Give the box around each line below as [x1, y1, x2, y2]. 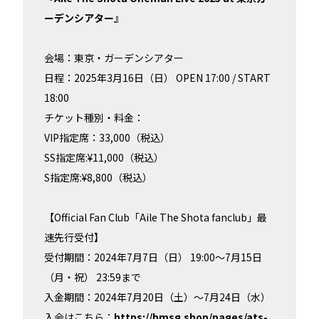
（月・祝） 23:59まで [44, 270, 141, 285]
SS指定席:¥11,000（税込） [44, 150, 164, 165]
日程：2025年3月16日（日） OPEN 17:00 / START [44, 70, 271, 85]
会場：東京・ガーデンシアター [44, 51, 184, 66]
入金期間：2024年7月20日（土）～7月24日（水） [44, 290, 271, 305]
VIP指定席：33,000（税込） [44, 130, 170, 145]
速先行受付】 [44, 230, 104, 245]
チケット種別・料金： [44, 110, 144, 125]
